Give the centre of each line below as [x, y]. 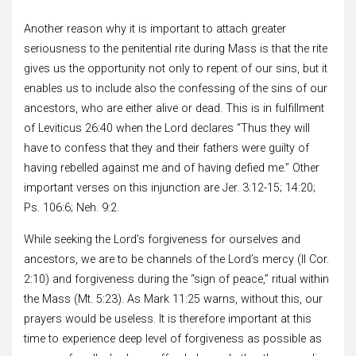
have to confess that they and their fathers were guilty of [166, 148]
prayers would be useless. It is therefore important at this [168, 319]
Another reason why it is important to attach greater [155, 29]
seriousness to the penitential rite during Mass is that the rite [176, 48]
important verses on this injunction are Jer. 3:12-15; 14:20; [170, 188]
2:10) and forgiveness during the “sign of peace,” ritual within [176, 279]
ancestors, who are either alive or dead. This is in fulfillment [174, 108]
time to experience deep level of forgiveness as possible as [173, 339]
